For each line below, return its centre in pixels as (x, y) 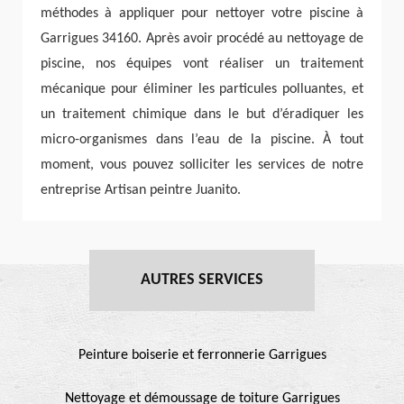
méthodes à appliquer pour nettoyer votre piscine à (202, 13)
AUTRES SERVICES (202, 280)
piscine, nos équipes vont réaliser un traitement (202, 64)
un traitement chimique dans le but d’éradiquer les (202, 114)
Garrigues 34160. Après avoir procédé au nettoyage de (202, 38)
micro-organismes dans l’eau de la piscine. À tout (202, 139)
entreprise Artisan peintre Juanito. (141, 190)
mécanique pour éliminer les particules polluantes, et (202, 89)
